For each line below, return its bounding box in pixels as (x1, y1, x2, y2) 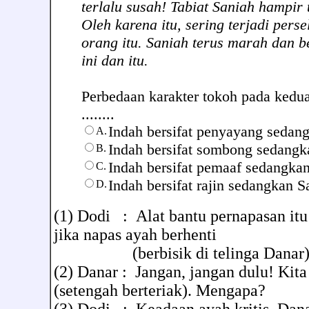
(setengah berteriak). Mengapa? (54, 281, 266, 299)
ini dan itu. (81, 52, 148, 69)
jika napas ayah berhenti (54, 226, 217, 243)
